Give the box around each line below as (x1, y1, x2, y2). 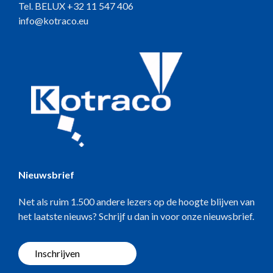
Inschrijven (35, 247, 80, 259)
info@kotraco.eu (18, 14, 88, 26)
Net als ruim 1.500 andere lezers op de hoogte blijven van (18, 195, 255, 207)
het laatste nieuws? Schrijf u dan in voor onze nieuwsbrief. (18, 210, 254, 222)
